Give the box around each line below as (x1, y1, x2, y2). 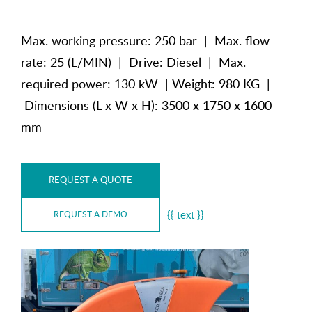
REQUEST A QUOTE (49, 173, 132, 186)
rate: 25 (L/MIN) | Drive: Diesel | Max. (21, 54, 246, 70)
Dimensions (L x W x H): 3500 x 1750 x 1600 (21, 97, 272, 114)
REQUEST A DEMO (54, 208, 127, 220)
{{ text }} (167, 208, 204, 221)
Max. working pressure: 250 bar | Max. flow (21, 32, 270, 49)
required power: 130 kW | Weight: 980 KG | (21, 75, 270, 92)
